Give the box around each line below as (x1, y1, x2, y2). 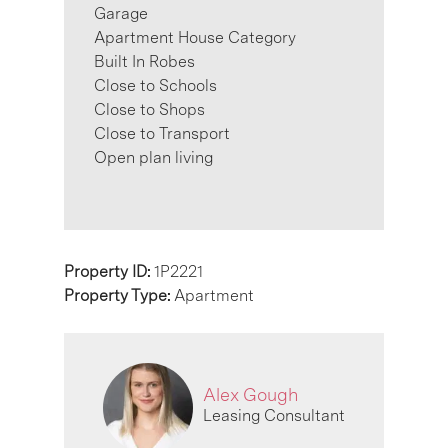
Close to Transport (94, 123, 230, 143)
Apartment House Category (94, 27, 296, 47)
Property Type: (64, 285, 174, 305)
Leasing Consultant (203, 406, 345, 426)
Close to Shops (94, 99, 205, 119)
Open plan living (94, 147, 213, 167)
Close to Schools (94, 75, 217, 95)
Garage (94, 3, 148, 23)
